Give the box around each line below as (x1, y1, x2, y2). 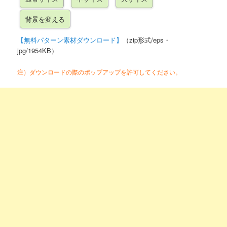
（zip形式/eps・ (123, 35, 171, 45)
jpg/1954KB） (17, 46, 58, 56)
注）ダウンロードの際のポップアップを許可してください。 (17, 67, 182, 77)
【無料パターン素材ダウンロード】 (17, 35, 123, 45)
